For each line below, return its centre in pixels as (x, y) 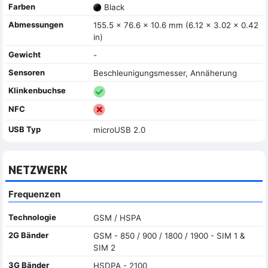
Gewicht (25, 54)
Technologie (32, 217)
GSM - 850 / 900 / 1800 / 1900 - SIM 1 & (169, 235)
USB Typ (25, 130)
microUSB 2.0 (119, 130)
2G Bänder (28, 235)
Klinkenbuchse (37, 90)
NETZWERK (38, 170)
